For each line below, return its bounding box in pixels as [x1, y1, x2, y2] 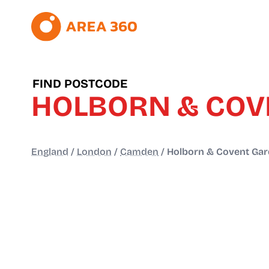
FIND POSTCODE [32, 76, 127, 91]
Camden [120, 146, 159, 158]
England [31, 146, 68, 158]
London [77, 146, 112, 158]
